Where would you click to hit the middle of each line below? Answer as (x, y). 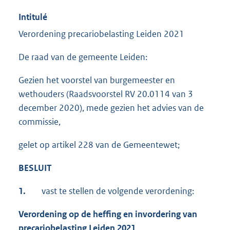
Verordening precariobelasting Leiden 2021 (101, 34)
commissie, (40, 122)
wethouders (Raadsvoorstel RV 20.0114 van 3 (106, 94)
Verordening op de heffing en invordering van (108, 214)
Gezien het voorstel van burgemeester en (97, 80)
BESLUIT (35, 168)
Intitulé (33, 17)
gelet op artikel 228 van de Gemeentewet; (99, 145)
